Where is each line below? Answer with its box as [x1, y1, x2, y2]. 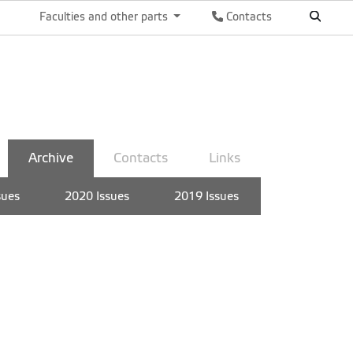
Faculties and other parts [39, 10, 171, 23]
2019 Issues [173, 190, 239, 203]
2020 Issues [64, 190, 129, 203]
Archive [28, 150, 73, 165]
